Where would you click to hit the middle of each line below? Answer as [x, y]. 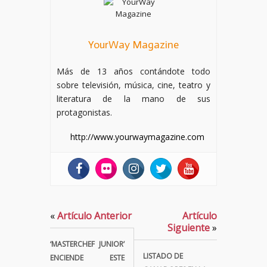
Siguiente [190, 227]
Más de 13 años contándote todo [133, 71]
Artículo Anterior [93, 215]
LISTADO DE [163, 256]
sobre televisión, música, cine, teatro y [133, 85]
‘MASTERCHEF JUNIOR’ [87, 244]
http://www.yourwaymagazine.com [137, 136]
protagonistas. [84, 112]
